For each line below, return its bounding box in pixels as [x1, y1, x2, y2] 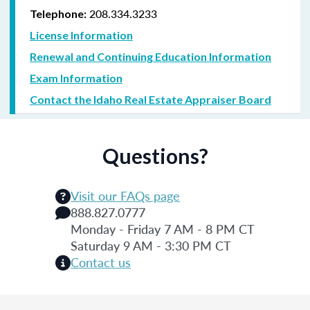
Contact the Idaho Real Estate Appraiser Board [30, 92, 271, 106]
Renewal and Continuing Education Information [30, 49, 271, 63]
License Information [30, 28, 133, 42]
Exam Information [30, 71, 122, 84]
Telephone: [30, 6, 86, 20]
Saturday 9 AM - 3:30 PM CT [71, 236, 231, 254]
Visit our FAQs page [71, 186, 180, 204]
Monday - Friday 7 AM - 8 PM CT [71, 219, 255, 237]
